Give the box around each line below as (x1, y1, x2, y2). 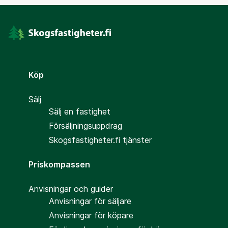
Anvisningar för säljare (49, 196, 131, 207)
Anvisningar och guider (28, 184, 113, 194)
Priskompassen (28, 159, 90, 170)
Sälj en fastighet (49, 106, 110, 117)
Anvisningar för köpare (49, 210, 133, 221)
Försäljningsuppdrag (49, 121, 122, 131)
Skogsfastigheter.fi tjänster (49, 135, 152, 146)
